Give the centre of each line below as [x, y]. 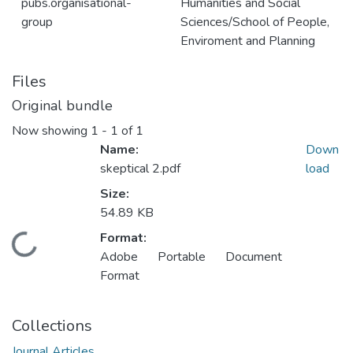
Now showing [51, 131]
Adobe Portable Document [191, 257]
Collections [52, 326]
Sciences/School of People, [255, 22]
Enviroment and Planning [248, 41]
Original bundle [62, 106]
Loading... [38, 253]
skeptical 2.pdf [140, 169]
